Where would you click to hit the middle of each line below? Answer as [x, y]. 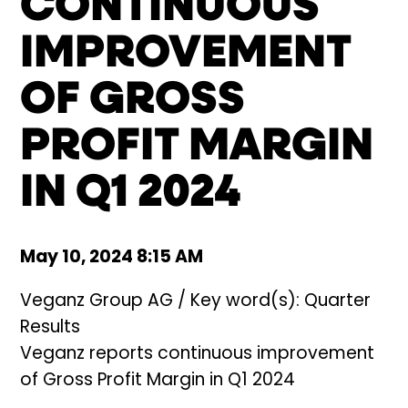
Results [51, 329]
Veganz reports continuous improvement [198, 355]
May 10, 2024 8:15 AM [112, 258]
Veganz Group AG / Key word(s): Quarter [196, 302]
